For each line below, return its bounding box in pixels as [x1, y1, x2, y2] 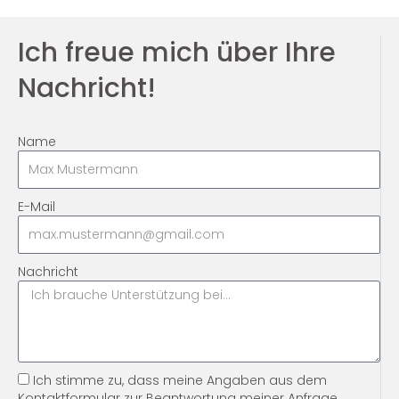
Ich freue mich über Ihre [18, 33, 336, 71]
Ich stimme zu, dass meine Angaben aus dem [33, 370, 327, 389]
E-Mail [18, 197, 55, 216]
